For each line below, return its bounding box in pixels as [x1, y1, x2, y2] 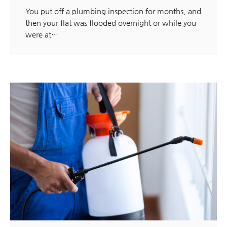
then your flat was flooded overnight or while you [25, 18, 196, 27]
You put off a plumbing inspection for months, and [25, 7, 201, 16]
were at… [25, 30, 58, 39]
